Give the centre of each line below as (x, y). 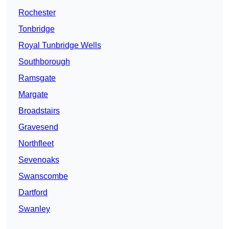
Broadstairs (39, 111)
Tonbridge (37, 29)
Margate (33, 95)
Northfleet (36, 144)
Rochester (37, 13)
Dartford (33, 193)
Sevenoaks (39, 160)
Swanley (34, 209)
